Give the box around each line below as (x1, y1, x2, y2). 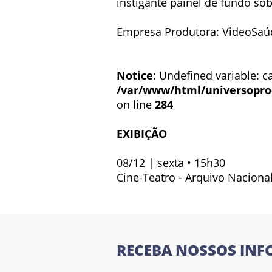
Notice (117, 67, 153, 83)
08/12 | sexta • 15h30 (117, 155, 225, 170)
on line (117, 97, 155, 112)
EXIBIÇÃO (117, 126, 167, 141)
